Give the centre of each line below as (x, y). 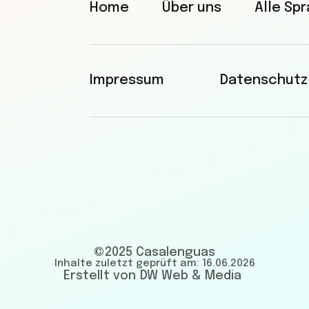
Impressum (127, 80)
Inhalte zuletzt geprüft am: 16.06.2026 (154, 263)
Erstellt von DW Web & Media (153, 276)
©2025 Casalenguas (154, 252)
